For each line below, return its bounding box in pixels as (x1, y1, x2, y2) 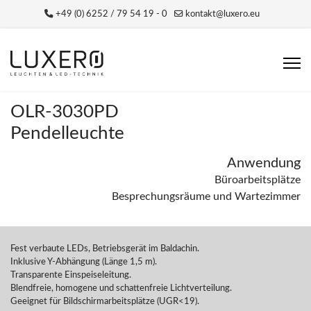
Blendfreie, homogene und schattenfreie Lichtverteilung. (10, 284, 232, 293)
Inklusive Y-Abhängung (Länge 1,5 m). (10, 258, 157, 267)
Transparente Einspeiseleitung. (10, 271, 131, 280)
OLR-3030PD (10, 103, 119, 121)
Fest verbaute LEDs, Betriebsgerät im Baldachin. (10, 244, 199, 253)
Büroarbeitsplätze (215, 174, 301, 185)
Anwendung (227, 156, 301, 170)
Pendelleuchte (10, 124, 124, 142)
